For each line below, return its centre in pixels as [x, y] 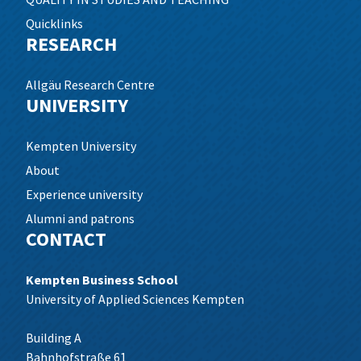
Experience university [84, 194]
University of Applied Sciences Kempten [135, 299]
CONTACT [66, 239]
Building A [54, 338]
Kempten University [81, 146]
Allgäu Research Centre [90, 85]
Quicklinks [54, 23]
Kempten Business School [102, 280]
